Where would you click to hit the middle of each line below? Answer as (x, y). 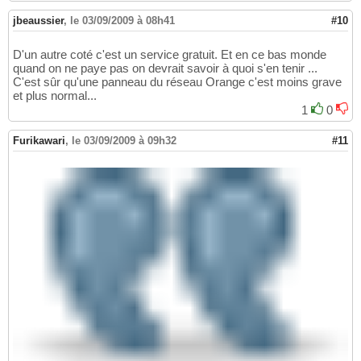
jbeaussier (38, 20)
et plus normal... (55, 95)
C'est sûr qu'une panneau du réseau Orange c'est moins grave (177, 81)
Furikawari (39, 140)
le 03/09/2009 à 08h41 (122, 20)
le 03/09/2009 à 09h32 (124, 140)
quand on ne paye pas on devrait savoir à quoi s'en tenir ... (165, 68)
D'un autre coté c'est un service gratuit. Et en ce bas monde (170, 54)
